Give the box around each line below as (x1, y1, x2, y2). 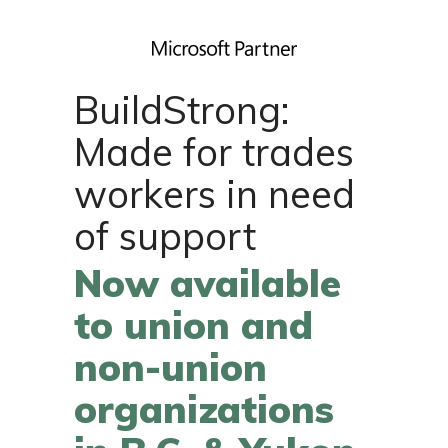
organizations (74, 385, 334, 434)
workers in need (74, 170, 355, 219)
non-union (74, 343, 267, 392)
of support (74, 212, 256, 261)
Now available (74, 259, 341, 308)
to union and (74, 301, 313, 350)
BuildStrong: (74, 86, 289, 135)
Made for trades (74, 128, 354, 177)
